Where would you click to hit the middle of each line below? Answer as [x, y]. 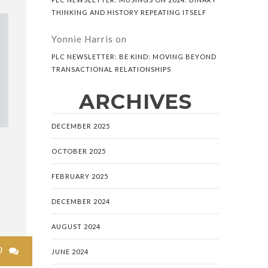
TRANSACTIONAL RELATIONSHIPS [111, 69]
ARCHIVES [135, 102]
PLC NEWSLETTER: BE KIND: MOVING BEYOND [134, 57]
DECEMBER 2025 [81, 126]
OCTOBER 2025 [79, 151]
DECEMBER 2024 [81, 201]
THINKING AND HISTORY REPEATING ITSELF [129, 12]
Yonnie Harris [82, 39]
